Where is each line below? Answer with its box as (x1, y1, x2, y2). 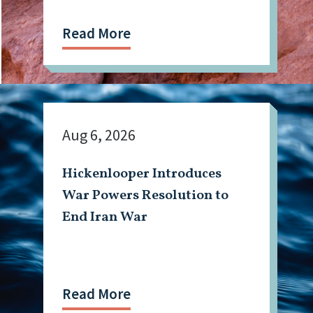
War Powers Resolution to (62, 186, 229, 206)
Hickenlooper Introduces (62, 164, 222, 184)
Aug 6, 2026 (62, 124, 136, 145)
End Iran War (62, 208, 148, 228)
